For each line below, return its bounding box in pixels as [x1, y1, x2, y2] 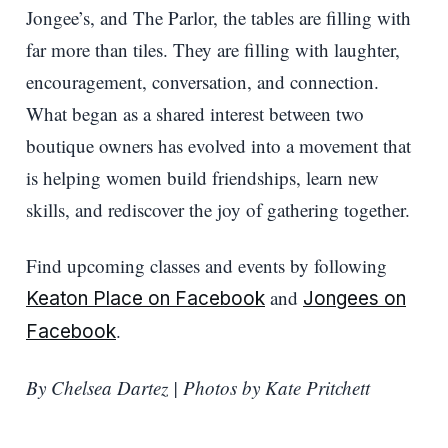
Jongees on [303, 286, 406, 310]
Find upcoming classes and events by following [26, 252, 387, 278]
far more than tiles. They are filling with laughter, [26, 36, 400, 62]
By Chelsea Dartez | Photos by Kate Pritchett [26, 374, 370, 400]
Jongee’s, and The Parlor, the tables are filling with [26, 4, 411, 30]
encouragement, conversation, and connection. [26, 68, 379, 94]
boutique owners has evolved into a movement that [26, 132, 411, 158]
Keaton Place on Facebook [26, 286, 265, 310]
